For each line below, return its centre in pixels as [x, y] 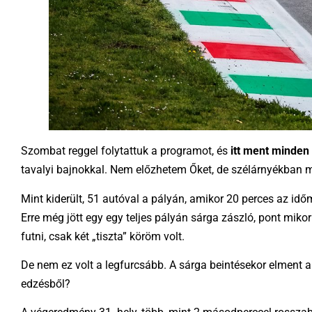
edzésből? [46, 284]
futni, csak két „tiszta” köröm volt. [103, 236]
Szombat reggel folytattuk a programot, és [126, 151]
